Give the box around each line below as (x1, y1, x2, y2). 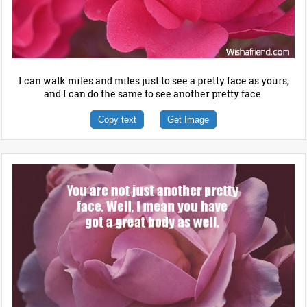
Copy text (98, 114, 136, 125)
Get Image (167, 114, 209, 125)
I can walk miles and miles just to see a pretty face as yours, (18, 74, 289, 88)
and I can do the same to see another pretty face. (44, 87, 263, 101)
